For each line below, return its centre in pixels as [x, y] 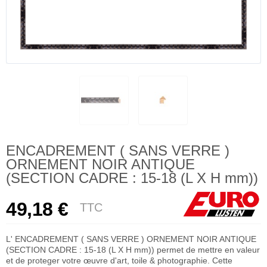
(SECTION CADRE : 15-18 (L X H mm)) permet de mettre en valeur [133, 249]
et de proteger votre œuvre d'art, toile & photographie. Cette [119, 260]
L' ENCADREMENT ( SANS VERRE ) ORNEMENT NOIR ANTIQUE [131, 239]
